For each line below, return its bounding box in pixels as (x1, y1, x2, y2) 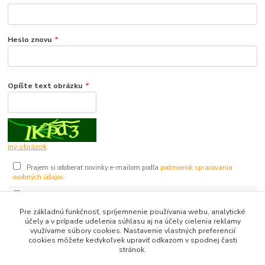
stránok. (119, 245, 146, 254)
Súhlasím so (24, 192, 67, 201)
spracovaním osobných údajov (67, 192, 160, 201)
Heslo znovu (8, 34, 52, 44)
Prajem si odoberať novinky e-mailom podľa (24, 163, 160, 172)
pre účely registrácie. (159, 192, 223, 201)
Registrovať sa (18, 223, 77, 235)
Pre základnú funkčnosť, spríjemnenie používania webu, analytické (20, 207, 245, 216)
